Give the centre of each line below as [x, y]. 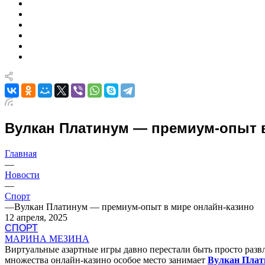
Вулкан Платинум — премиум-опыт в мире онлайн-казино [134, 206]
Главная [21, 153]
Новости [22, 174]
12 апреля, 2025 [36, 217]
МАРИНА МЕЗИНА [47, 238]
